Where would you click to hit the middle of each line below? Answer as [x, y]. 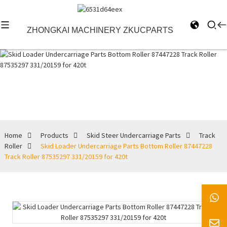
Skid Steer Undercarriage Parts [134, 136]
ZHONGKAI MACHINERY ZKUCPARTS [100, 30]
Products [54, 136]
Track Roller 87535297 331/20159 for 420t [66, 157]
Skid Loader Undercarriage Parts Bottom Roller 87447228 [126, 146]
